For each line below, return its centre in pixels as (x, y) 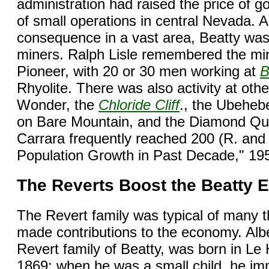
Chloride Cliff (139, 104)
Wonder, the (58, 104)
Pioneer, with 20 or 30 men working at (138, 71)
